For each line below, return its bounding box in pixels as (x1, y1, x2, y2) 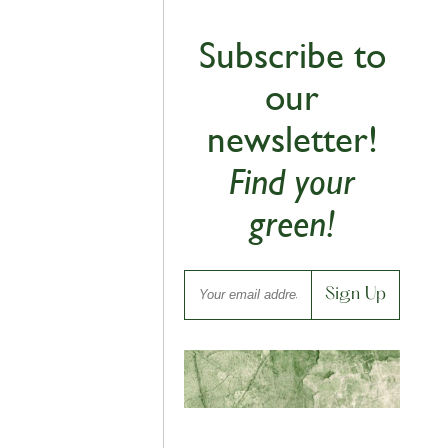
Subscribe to (198, 34, 386, 77)
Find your (229, 161, 355, 203)
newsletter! (206, 118, 378, 161)
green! (249, 203, 335, 245)
